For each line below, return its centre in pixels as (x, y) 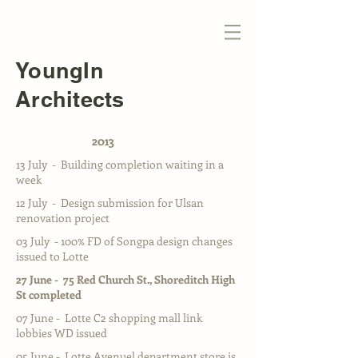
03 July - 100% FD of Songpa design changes (124, 241)
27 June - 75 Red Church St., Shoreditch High (125, 279)
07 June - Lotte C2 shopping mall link (109, 318)
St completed (49, 294)
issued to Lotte (52, 256)
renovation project (63, 218)
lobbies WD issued (62, 333)
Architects (70, 99)
